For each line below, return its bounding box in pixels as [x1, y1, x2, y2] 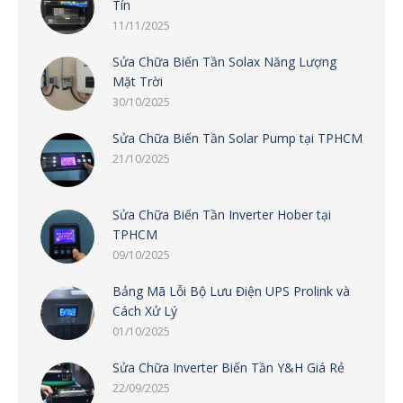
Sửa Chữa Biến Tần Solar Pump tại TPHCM [112, 129, 363, 147]
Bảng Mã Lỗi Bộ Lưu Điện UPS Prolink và [112, 282, 350, 300]
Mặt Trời [112, 72, 163, 90]
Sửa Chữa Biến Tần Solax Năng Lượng [112, 52, 336, 70]
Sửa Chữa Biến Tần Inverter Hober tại [112, 205, 331, 223]
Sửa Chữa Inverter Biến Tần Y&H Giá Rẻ [112, 358, 345, 376]
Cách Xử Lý [112, 301, 177, 319]
